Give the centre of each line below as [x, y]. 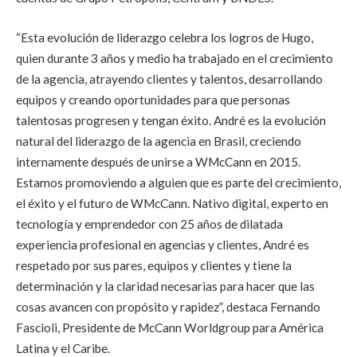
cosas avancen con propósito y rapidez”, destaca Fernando [168, 307]
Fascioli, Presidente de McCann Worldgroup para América [170, 328]
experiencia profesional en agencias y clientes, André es [163, 245]
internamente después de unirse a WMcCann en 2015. [158, 162]
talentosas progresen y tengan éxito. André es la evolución [171, 121]
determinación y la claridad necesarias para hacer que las [165, 286]
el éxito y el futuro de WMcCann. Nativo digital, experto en [172, 204]
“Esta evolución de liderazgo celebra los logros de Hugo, [165, 38]
